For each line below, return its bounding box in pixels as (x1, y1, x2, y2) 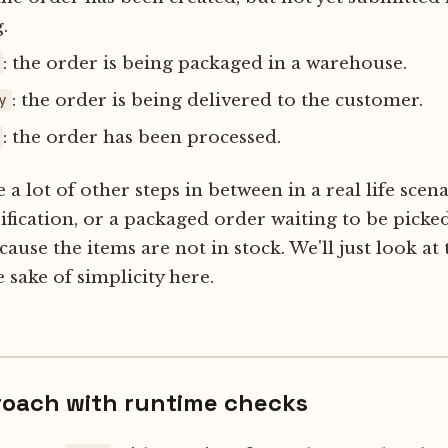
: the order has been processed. (3, 126, 282, 148)
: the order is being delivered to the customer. (12, 89, 424, 111)
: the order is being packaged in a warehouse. (3, 52, 408, 74)
